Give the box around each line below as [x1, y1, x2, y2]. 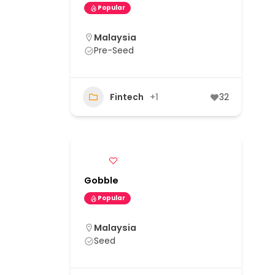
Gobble [84, 174, 118, 187]
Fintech [110, 90, 144, 103]
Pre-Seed [94, 44, 134, 57]
